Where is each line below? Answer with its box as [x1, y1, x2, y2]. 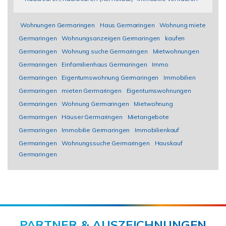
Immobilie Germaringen [62, 126, 130, 134]
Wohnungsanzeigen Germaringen [62, 34, 160, 42]
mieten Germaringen [62, 87, 122, 94]
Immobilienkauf [135, 126, 180, 134]
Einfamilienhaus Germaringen [62, 61, 147, 68]
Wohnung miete [159, 21, 206, 29]
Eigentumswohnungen [126, 87, 191, 94]
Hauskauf [154, 139, 183, 147]
